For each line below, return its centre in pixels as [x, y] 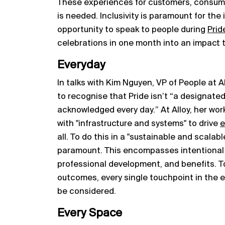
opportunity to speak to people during [132, 30]
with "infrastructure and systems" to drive [139, 124]
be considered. [87, 191]
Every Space [90, 213]
